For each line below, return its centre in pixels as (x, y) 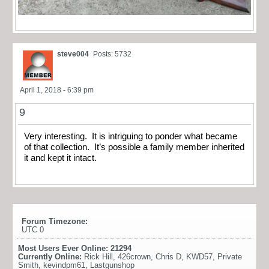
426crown (134, 257)
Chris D (168, 257)
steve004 (73, 54)
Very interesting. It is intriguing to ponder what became (131, 136)
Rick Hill (98, 257)
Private (230, 257)
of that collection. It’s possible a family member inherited (134, 147)
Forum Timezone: (55, 222)
